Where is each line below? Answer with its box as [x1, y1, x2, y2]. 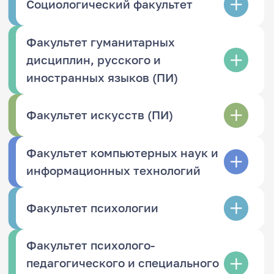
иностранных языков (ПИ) [26, 70, 179, 84]
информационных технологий [26, 163, 201, 177]
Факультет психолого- [26, 239, 155, 253]
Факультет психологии [26, 201, 159, 215]
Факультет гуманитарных [26, 35, 176, 49]
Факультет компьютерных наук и [26, 146, 219, 160]
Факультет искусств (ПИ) [26, 108, 174, 122]
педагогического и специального [26, 256, 220, 270]
